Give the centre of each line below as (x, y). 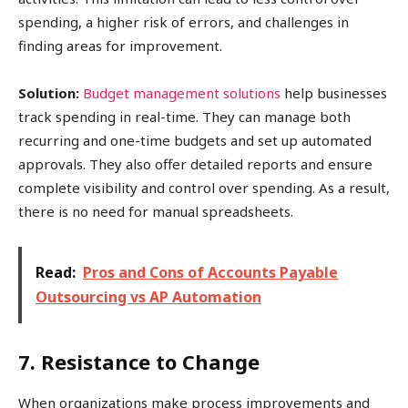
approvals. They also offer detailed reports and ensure (195, 164)
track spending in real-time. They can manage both (184, 117)
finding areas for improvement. (120, 46)
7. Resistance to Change (139, 362)
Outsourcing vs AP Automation (148, 297)
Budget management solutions (182, 93)
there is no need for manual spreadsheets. (156, 212)
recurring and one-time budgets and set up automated (195, 141)
